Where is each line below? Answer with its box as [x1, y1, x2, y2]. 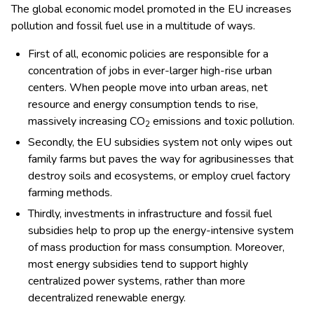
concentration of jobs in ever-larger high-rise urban [28, 63, 272, 79]
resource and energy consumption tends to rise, [28, 97, 258, 113]
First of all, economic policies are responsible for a [28, 46, 268, 62]
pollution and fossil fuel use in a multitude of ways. [11, 18, 255, 34]
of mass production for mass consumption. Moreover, [28, 240, 285, 256]
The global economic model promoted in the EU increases [11, 1, 292, 18]
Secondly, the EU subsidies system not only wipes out [28, 135, 292, 151]
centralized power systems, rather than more [28, 273, 245, 289]
